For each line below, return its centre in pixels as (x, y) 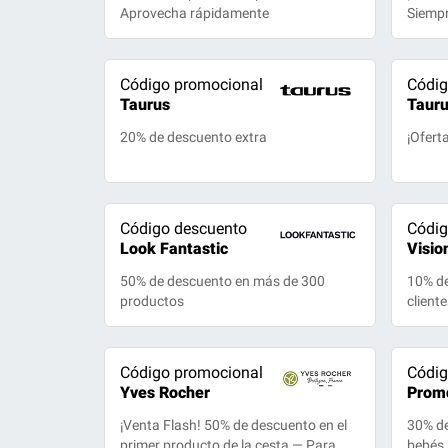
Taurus (145, 104)
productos (152, 301)
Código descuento (184, 228)
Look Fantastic (174, 248)
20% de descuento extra (194, 137)
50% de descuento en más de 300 (223, 281)
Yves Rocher (165, 392)
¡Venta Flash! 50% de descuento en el (234, 425)
